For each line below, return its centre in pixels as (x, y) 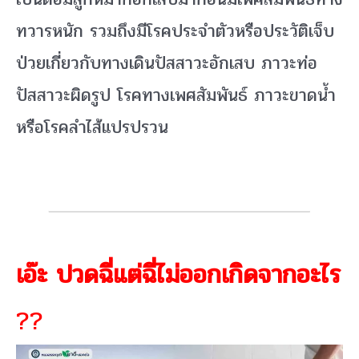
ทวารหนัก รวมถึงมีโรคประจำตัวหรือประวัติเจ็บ (175, 32)
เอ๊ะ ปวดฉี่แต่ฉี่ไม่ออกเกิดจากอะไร (178, 275)
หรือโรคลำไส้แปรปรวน (92, 128)
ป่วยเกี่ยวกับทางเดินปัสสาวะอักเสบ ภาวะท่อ (167, 64)
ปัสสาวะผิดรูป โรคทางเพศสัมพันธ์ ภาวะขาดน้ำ (176, 96)
